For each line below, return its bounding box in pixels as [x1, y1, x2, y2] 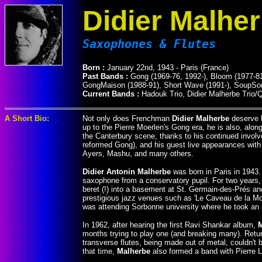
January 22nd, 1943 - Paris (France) [107, 63, 229, 73]
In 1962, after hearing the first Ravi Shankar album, [82, 220, 258, 229]
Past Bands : [82, 72, 130, 81]
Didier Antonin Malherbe [82, 167, 171, 176]
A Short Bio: [5, 114, 49, 123]
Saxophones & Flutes [82, 37, 216, 51]
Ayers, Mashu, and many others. [82, 149, 194, 158]
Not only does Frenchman [82, 114, 172, 123]
